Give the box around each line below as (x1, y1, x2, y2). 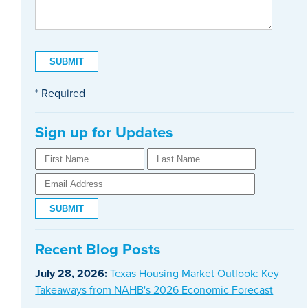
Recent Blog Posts (35, 241, 162, 259)
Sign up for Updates (35, 124, 174, 142)
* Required (35, 87, 86, 101)
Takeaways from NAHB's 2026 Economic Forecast (35, 283, 274, 298)
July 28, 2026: (35, 267, 108, 281)
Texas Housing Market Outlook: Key (110, 267, 280, 281)
